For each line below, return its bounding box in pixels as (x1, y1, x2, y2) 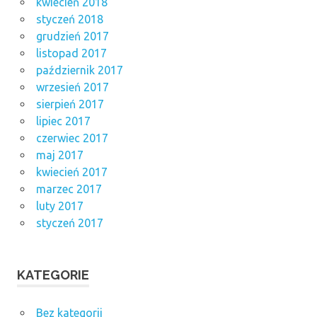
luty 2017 (35, 200, 83, 213)
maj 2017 (35, 149, 83, 162)
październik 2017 (35, 64, 123, 77)
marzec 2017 (35, 183, 102, 196)
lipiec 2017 (35, 115, 91, 128)
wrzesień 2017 (35, 81, 109, 94)
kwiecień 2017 (35, 166, 108, 179)
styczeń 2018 (35, 13, 103, 26)
